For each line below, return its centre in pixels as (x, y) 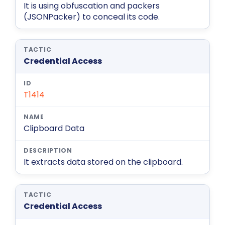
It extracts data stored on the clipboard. (103, 162)
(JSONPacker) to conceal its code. (92, 17)
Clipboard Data (54, 129)
